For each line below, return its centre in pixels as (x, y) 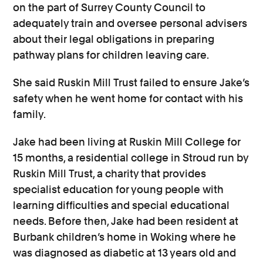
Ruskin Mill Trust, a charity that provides (110, 174)
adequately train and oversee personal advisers (130, 23)
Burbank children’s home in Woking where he (125, 237)
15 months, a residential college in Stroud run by (131, 158)
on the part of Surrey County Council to (109, 8)
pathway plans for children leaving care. (112, 55)
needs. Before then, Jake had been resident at (126, 221)
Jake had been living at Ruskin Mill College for (127, 142)
